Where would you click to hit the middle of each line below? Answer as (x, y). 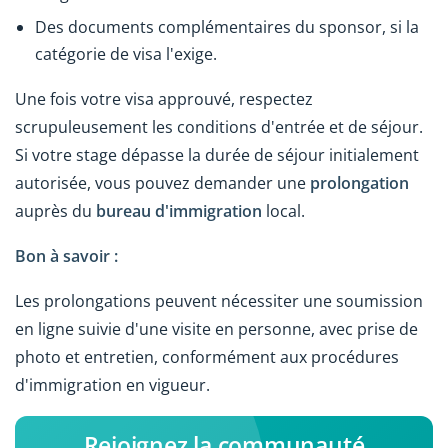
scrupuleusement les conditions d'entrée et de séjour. (219, 127)
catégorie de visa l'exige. (126, 53)
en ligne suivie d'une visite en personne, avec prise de (216, 328)
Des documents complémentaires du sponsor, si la (227, 26)
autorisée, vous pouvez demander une (162, 183)
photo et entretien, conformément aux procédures (207, 356)
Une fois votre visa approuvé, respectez (164, 99)
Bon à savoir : (66, 255)
